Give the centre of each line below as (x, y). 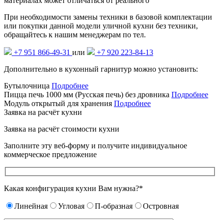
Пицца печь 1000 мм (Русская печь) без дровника (87, 94)
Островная (161, 206)
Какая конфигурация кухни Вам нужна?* (73, 189)
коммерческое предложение (50, 154)
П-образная (114, 206)
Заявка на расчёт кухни (43, 112)
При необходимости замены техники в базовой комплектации (108, 17)
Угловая (71, 206)
